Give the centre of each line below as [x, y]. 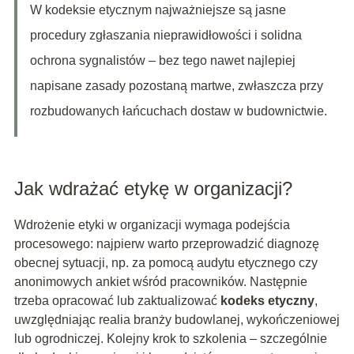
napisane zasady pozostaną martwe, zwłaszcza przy [176, 86]
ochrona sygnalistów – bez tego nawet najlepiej [162, 61]
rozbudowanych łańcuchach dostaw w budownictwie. [178, 111]
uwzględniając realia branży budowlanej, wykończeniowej [177, 320]
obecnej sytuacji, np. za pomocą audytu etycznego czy [166, 263]
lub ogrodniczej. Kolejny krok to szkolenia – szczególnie [170, 339]
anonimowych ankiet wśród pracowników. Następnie [160, 282]
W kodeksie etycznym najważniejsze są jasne [158, 10]
